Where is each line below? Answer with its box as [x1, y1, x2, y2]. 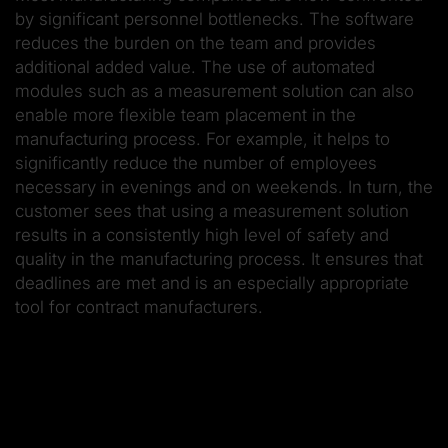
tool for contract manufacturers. [15, 297, 263, 318]
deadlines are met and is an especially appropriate [15, 273, 409, 294]
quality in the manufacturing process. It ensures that [15, 249, 423, 270]
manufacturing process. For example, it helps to [15, 129, 390, 150]
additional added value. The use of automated [15, 57, 375, 78]
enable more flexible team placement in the [15, 105, 356, 126]
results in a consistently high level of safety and [15, 225, 389, 246]
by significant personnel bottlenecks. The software [15, 9, 414, 30]
